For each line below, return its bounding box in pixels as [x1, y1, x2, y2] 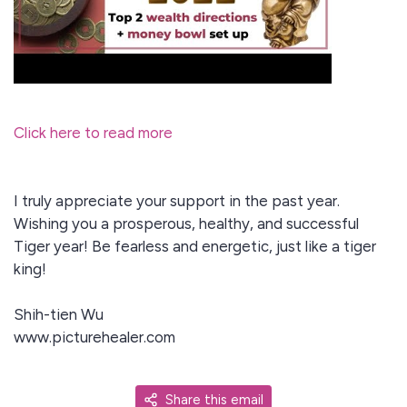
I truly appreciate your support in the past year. [14, 191, 340, 210]
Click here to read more [14, 123, 173, 142]
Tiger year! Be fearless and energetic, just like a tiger [14, 236, 376, 255]
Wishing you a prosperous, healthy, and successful [14, 213, 359, 233]
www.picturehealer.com [14, 327, 175, 346]
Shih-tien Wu [14, 304, 104, 323]
